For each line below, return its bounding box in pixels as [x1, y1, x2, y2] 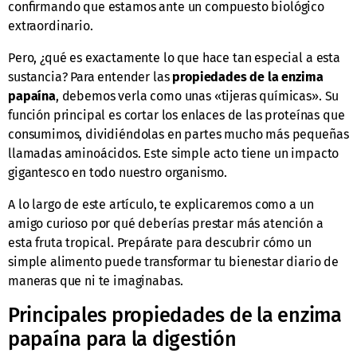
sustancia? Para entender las [8, 69, 173, 85]
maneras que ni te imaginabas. [8, 273, 183, 289]
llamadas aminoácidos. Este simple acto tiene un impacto [8, 146, 339, 162]
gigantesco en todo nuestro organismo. [8, 165, 228, 181]
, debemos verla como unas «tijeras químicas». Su [55, 88, 339, 104]
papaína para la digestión [8, 327, 237, 352]
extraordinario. [8, 18, 93, 34]
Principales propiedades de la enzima [8, 303, 342, 328]
